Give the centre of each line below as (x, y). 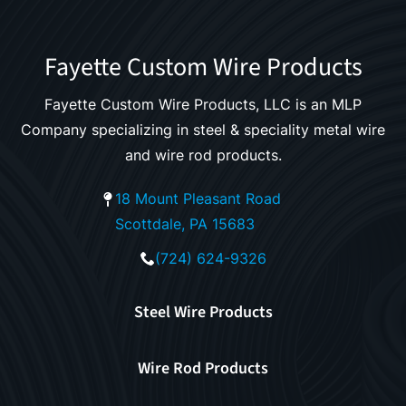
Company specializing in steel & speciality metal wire (203, 129)
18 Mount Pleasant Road (198, 198)
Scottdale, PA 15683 (185, 223)
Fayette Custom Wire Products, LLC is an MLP (203, 104)
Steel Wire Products (203, 312)
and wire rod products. (203, 155)
